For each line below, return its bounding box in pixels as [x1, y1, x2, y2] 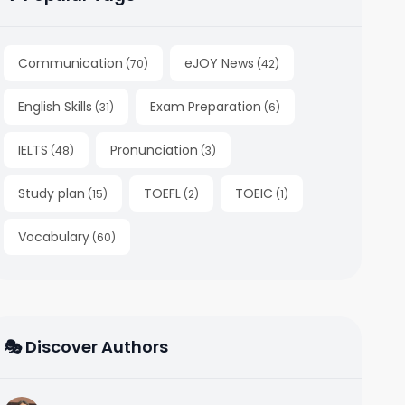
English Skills [18, 98, 92, 116]
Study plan [18, 184, 85, 202]
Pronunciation [110, 141, 198, 159]
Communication [18, 54, 123, 72]
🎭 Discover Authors [4, 335, 168, 358]
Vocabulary [18, 228, 89, 246]
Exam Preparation [150, 98, 261, 116]
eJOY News [184, 54, 254, 72]
